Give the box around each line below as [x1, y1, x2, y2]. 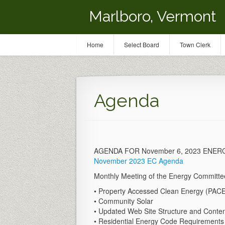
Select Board [124, 40, 159, 49]
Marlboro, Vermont [89, 8, 216, 25]
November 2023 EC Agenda [94, 156, 183, 166]
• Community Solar [94, 196, 153, 206]
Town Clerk [180, 40, 210, 49]
